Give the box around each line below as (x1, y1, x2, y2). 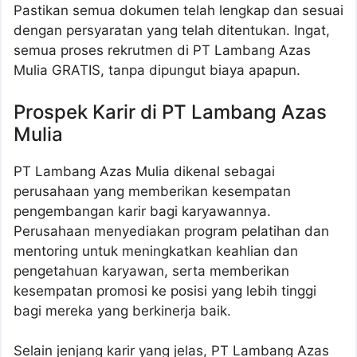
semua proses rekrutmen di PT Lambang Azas (14, 42, 311, 59)
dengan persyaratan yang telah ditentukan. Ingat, (14, 22, 330, 39)
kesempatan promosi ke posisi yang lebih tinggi (14, 282, 316, 299)
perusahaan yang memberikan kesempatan (14, 182, 291, 199)
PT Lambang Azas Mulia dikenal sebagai (14, 163, 275, 179)
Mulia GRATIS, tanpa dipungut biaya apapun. (14, 62, 300, 79)
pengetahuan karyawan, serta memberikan (14, 262, 289, 279)
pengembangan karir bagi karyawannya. (14, 202, 271, 219)
